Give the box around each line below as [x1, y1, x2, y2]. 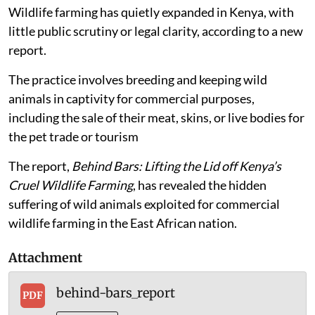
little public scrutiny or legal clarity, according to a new [8, 51, 303, 67]
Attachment [8, 277, 82, 294]
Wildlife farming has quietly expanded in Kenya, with [8, 32, 294, 48]
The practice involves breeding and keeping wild [8, 99, 267, 115]
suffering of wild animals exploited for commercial [8, 224, 280, 240]
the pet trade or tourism [8, 156, 139, 172]
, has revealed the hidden [133, 205, 266, 221]
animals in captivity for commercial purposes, [8, 118, 255, 134]
